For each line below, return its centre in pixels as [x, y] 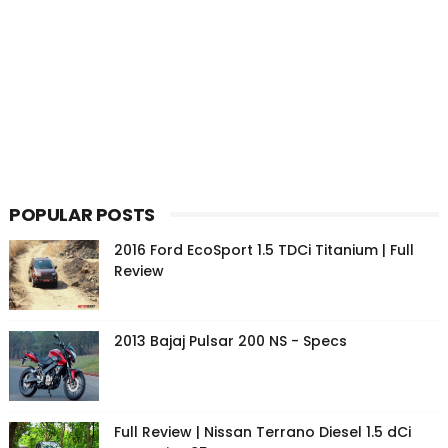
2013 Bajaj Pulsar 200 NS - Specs [230, 341]
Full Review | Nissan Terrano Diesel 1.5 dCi [262, 432]
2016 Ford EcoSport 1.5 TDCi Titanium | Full [263, 250]
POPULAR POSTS [81, 215]
